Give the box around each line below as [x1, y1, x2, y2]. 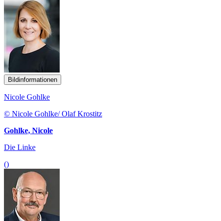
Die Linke [4, 143, 36, 152]
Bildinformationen [8, 76, 57, 84]
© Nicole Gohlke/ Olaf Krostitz [4, 110, 102, 118]
